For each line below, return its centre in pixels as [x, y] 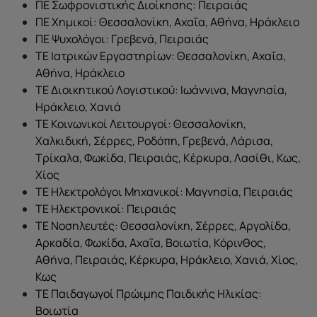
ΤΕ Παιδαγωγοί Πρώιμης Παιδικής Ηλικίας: [149, 294]
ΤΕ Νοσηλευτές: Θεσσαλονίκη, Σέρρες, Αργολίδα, [163, 226]
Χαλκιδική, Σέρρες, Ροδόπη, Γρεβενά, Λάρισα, [154, 141]
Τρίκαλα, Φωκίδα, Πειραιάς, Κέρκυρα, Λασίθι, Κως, [168, 158]
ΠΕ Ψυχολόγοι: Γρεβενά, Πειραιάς [122, 39]
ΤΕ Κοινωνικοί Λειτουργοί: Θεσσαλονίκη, [141, 124]
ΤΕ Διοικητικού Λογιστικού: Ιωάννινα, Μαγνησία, [161, 90]
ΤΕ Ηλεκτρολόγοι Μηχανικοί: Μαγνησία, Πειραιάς [164, 192]
